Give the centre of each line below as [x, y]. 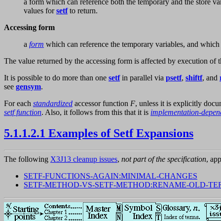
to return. [83, 11]
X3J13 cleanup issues [84, 159]
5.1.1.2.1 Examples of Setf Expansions [99, 133]
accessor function [101, 104]
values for [40, 11]
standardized [53, 104]
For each [18, 104]
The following [27, 159]
